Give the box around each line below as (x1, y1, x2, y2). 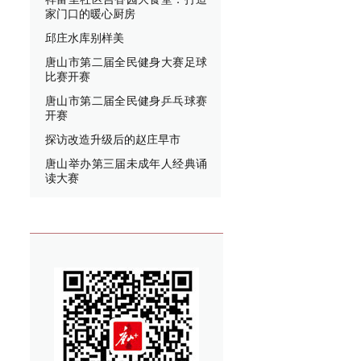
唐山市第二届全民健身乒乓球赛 (45, 95, 207, 108)
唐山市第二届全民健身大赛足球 (45, 56, 207, 69)
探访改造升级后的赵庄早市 (45, 134, 180, 147)
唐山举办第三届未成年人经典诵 (45, 158, 207, 171)
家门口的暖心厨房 (45, 8, 135, 21)
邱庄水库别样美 (45, 32, 124, 45)
